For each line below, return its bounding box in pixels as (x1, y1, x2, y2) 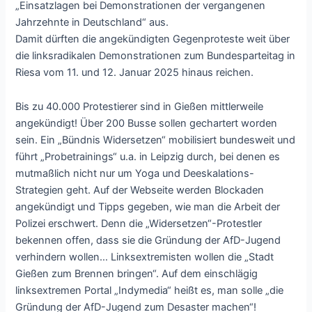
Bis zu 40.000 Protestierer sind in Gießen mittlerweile (15, 100, 264, 114)
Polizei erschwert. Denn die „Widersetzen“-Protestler (15, 217, 263, 231)
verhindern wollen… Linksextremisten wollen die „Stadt (15, 251, 274, 264)
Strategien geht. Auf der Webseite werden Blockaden (15, 184, 265, 197)
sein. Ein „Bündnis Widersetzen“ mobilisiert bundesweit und (15, 134, 296, 147)
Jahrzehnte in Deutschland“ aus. (15, 15, 169, 29)
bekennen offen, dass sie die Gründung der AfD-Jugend (15, 234, 281, 247)
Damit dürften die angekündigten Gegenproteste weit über (15, 32, 290, 45)
